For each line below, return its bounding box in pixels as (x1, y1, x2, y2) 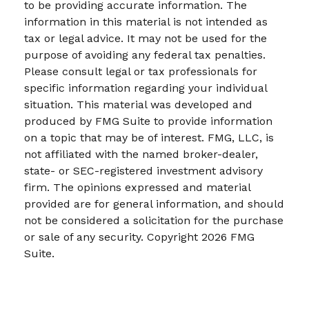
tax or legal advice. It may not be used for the (24, 32, 267, 46)
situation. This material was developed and (24, 98, 252, 112)
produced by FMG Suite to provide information (24, 114, 272, 128)
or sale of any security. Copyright (24, 230, 201, 244)
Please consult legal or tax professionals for (24, 65, 257, 79)
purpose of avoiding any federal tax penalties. (24, 48, 266, 62)
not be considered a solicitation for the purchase (24, 214, 283, 228)
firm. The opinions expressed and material (24, 181, 250, 195)
